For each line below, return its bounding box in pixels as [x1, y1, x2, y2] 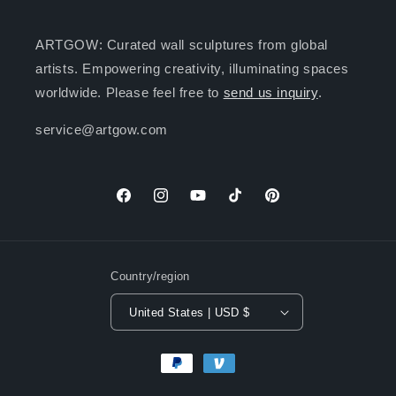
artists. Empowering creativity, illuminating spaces [35, 61, 349, 77]
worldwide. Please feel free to [35, 85, 224, 101]
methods [155, 371, 209, 387]
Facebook [114, 197, 174, 212]
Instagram [151, 197, 213, 212]
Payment [155, 347, 211, 363]
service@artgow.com [35, 122, 168, 138]
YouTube [188, 197, 242, 212]
